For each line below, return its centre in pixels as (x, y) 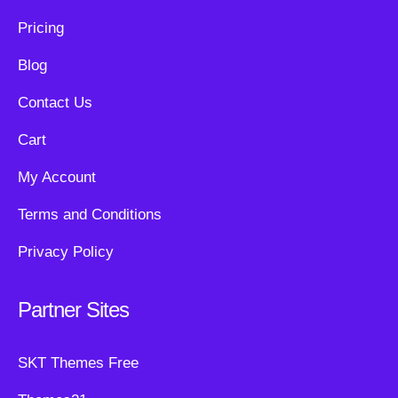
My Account (57, 177)
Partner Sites (73, 310)
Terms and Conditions (90, 215)
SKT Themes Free (78, 363)
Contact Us (55, 103)
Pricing (41, 28)
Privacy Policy (66, 252)
